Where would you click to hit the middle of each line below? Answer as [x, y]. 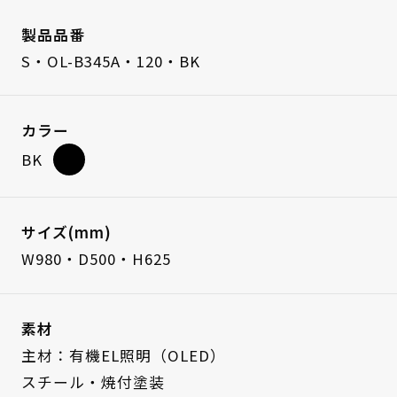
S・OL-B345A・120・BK [110, 61]
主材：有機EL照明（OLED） [123, 355]
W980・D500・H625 [96, 258]
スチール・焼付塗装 [93, 381]
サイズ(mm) [66, 232]
